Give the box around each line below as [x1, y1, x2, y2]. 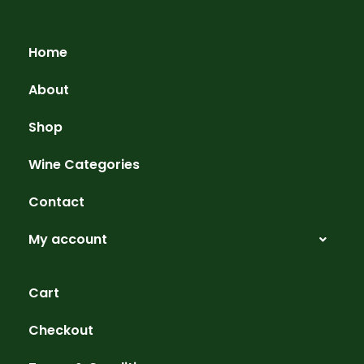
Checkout [28, 321, 93, 340]
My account [28, 230, 107, 249]
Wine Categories [28, 155, 140, 175]
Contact [28, 193, 84, 212]
